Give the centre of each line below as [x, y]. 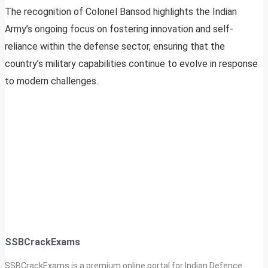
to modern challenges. [51, 81]
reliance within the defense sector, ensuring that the [115, 47]
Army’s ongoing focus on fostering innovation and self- [119, 29]
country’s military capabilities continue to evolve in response [131, 64]
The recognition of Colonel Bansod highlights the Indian [121, 12]
